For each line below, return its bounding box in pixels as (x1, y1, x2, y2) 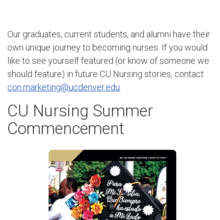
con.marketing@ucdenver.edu (7, 82, 120, 93)
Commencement (7, 118, 124, 138)
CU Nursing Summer (7, 101, 153, 120)
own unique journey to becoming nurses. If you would (7, 42, 208, 53)
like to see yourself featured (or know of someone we (7, 55, 209, 66)
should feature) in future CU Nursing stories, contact (7, 69, 204, 80)
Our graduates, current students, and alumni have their (7, 29, 210, 40)
